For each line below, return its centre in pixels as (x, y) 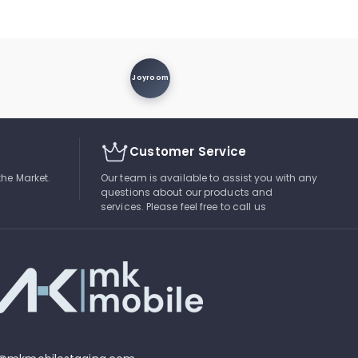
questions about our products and (187, 192)
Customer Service (188, 151)
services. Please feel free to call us (183, 206)
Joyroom (151, 78)
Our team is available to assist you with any (209, 177)
